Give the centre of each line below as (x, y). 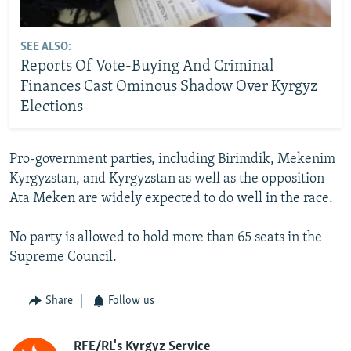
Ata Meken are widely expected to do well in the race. (171, 198)
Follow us (131, 300)
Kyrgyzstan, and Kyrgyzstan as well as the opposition (167, 179)
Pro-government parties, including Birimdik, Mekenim (172, 159)
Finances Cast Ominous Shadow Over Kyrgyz (168, 87)
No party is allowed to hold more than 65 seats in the (166, 237)
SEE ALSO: (45, 47)
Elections (51, 108)
